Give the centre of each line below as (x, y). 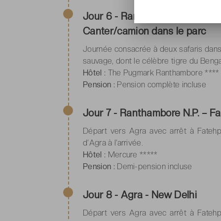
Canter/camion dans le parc (145, 31)
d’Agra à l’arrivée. (113, 143)
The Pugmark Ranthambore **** (163, 73)
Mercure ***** (132, 154)
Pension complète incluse (160, 84)
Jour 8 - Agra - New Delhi (140, 195)
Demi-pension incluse (153, 166)
